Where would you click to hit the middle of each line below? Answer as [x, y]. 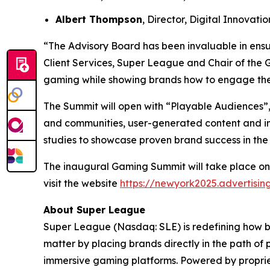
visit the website [82, 183]
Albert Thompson [99, 19]
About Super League [94, 209]
